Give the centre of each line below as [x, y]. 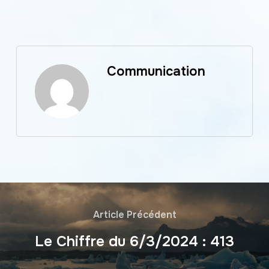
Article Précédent [134, 214]
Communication [156, 71]
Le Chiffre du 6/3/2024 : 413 [134, 241]
